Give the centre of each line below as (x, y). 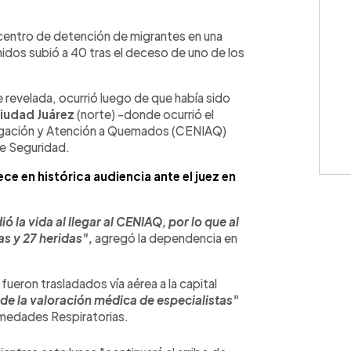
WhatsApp (57, 21)
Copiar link (168, 21)
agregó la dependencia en (166, 237)
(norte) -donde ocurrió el (144, 114)
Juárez (56, 114)
